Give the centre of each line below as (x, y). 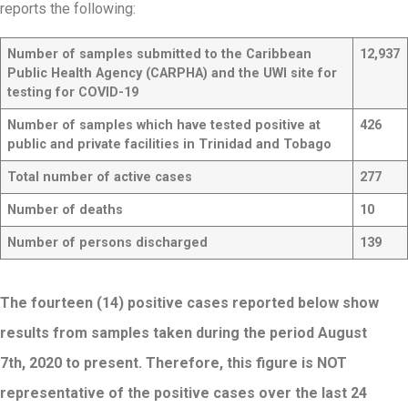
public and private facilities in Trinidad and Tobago (170, 144)
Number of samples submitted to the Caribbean (160, 54)
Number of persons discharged (108, 242)
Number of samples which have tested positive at (164, 125)
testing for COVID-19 (73, 92)
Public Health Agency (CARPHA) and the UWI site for (173, 73)
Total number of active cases (100, 177)
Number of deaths (66, 209)
